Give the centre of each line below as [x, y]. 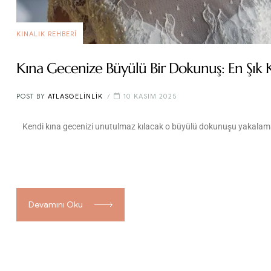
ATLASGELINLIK [75, 96]
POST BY [32, 96]
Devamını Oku [56, 204]
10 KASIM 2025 [150, 96]
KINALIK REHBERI [47, 34]
